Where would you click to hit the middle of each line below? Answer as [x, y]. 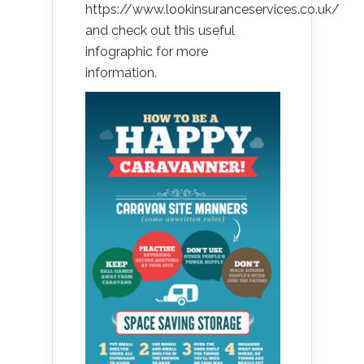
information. [121, 73]
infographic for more [147, 52]
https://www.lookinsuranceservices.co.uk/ [212, 9]
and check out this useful [160, 30]
